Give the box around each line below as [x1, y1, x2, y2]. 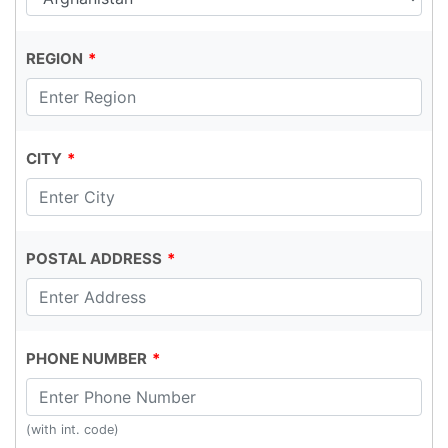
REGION [26, 49, 83, 68]
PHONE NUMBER [26, 349, 147, 368]
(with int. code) [26, 422, 119, 437]
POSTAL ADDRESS [26, 249, 162, 268]
